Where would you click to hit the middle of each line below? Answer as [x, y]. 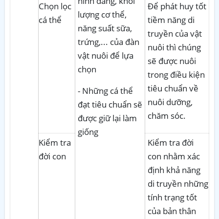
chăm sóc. [167, 115]
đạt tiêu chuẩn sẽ [110, 104]
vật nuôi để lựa [106, 55]
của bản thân [172, 211]
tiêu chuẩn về [173, 88]
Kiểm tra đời [171, 142]
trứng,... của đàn [109, 42]
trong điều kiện [176, 74]
